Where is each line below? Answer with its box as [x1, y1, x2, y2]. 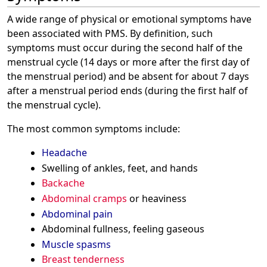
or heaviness [126, 192, 187, 206]
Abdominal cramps [41, 192, 127, 206]
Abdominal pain [41, 207, 113, 221]
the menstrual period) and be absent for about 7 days [7, 70, 249, 83]
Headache [41, 146, 87, 160]
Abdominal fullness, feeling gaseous [41, 222, 204, 236]
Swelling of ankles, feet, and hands [41, 161, 198, 175]
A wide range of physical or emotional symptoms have [7, 13, 252, 26]
